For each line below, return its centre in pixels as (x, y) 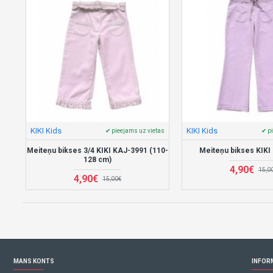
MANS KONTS (34, 261)
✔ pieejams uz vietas (135, 130)
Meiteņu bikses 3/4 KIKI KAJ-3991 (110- (97, 150)
